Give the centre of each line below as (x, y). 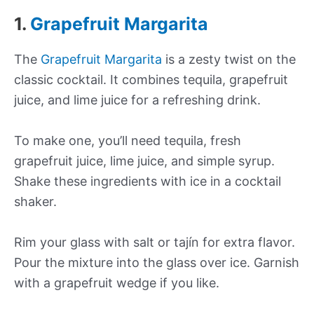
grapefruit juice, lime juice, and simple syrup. (144, 161)
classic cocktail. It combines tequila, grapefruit (151, 80)
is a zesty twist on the (229, 60)
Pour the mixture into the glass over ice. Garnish (157, 263)
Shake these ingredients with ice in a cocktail (148, 182)
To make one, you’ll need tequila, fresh (128, 141)
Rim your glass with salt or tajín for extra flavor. (155, 243)
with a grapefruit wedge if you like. (117, 283)
